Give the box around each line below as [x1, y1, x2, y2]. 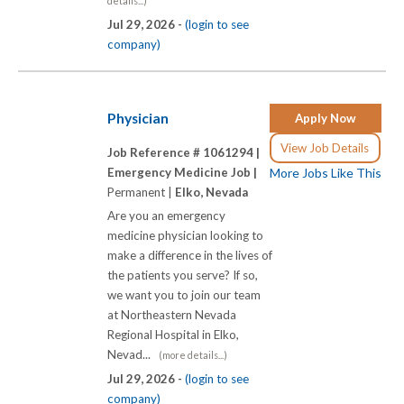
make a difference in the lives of [107, 247, 272, 262]
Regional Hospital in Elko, [107, 326, 239, 342]
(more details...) [159, 348, 227, 361]
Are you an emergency [107, 207, 225, 223]
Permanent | [107, 184, 175, 199]
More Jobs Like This [270, 164, 381, 180]
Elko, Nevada [175, 184, 248, 199]
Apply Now [295, 110, 356, 125]
